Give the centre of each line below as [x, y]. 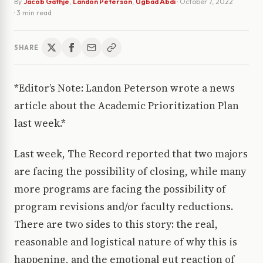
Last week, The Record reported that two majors [131, 154]
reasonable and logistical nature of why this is [126, 242]
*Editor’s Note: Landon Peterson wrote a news [124, 88]
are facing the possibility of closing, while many [130, 172]
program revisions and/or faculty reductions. [124, 207]
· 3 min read [33, 13]
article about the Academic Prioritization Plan [127, 106]
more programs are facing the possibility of [120, 189]
